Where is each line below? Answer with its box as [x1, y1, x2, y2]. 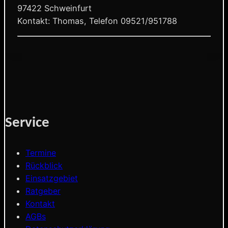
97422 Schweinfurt [17, 3, 92, 13]
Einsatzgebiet [25, 173, 78, 183]
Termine [25, 147, 56, 158]
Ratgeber [25, 185, 61, 196]
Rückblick [25, 160, 63, 170]
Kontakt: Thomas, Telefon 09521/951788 [17, 15, 177, 26]
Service [5, 116, 49, 130]
